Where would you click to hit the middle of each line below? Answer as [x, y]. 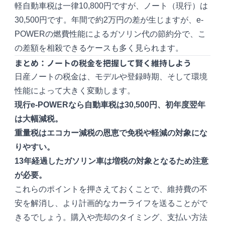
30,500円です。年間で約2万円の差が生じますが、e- [109, 20]
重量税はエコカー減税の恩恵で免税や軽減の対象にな [111, 133]
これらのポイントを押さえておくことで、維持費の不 [111, 189]
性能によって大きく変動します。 [75, 91]
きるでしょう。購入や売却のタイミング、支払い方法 [111, 217]
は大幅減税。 [39, 119]
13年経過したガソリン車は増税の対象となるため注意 [112, 161]
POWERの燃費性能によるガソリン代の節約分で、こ [110, 34]
